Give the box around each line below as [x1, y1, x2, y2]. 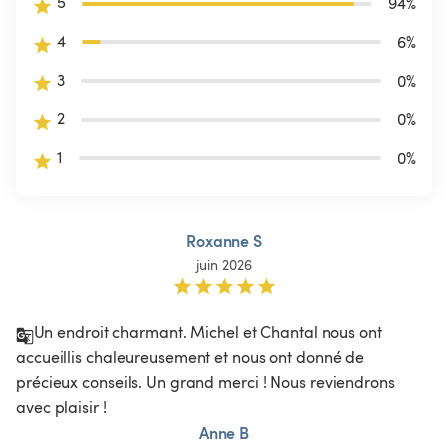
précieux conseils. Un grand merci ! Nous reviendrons [16, 370, 399, 393]
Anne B [198, 420, 250, 444]
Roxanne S [185, 228, 263, 252]
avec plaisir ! [16, 395, 107, 418]
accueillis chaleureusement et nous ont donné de [16, 345, 369, 368]
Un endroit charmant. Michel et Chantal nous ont [33, 320, 386, 343]
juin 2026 [196, 254, 252, 274]
